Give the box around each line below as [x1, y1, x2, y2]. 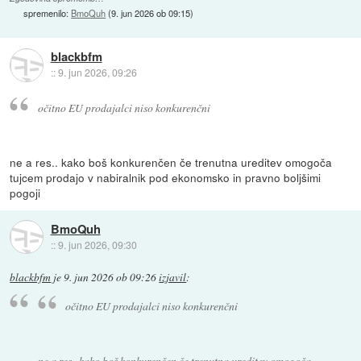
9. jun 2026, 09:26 [57, 65, 137, 80]
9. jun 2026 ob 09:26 [64, 269, 157, 284]
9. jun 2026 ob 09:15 [111, 6, 191, 20]
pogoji [10, 184, 41, 201]
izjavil [159, 269, 187, 284]
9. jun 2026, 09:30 [57, 238, 137, 252]
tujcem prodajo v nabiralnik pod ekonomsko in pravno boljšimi [10, 168, 322, 185]
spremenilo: [23, 6, 72, 20]
